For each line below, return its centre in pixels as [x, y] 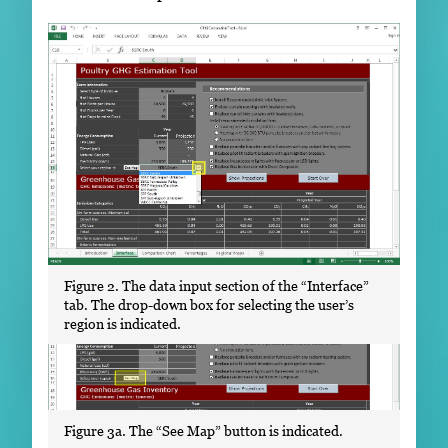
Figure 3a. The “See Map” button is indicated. [203, 430]
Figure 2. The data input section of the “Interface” [216, 285]
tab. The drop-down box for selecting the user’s [209, 304]
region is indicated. [122, 323]
